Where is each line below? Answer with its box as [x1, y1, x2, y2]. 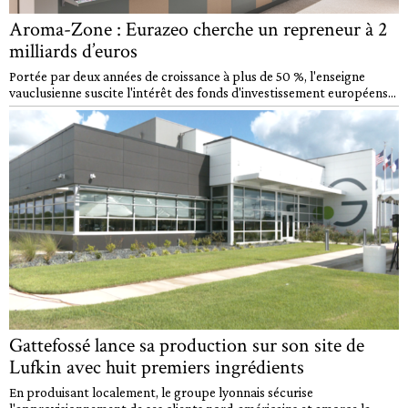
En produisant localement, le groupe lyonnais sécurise [9, 384, 313, 401]
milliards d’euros [9, 38, 138, 66]
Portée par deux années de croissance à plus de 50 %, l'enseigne [9, 68, 365, 85]
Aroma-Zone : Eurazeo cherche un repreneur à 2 [9, 16, 387, 44]
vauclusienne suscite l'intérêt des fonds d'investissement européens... [9, 85, 396, 101]
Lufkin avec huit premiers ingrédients [9, 354, 304, 382]
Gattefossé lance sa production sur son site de [9, 332, 364, 360]
